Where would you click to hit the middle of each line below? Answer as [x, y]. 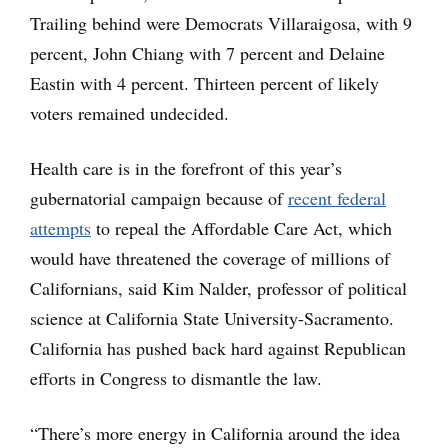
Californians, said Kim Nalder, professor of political [218, 287]
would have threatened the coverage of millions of [210, 257]
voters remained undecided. [129, 112]
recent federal [337, 197]
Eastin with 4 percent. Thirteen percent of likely [204, 82]
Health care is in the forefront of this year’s [186, 167]
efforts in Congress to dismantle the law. [176, 377]
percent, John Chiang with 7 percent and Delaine [207, 52]
